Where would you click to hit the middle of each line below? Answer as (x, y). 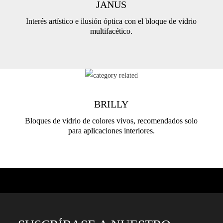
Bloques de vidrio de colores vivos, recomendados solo (111, 120)
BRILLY (111, 104)
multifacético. (111, 31)
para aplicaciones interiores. (111, 130)
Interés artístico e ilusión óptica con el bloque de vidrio (111, 21)
